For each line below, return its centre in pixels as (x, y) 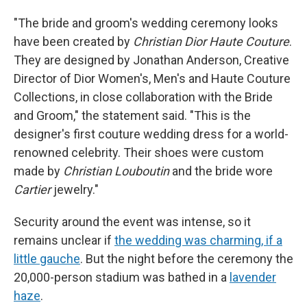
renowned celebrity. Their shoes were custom (139, 153)
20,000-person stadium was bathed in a (120, 278)
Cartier (32, 190)
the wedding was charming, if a (198, 241)
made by (38, 171)
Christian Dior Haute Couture (211, 42)
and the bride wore (221, 171)
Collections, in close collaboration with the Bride (143, 97)
